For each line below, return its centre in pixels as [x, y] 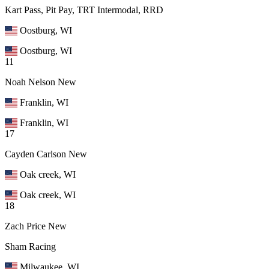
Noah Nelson [30, 82]
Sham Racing [30, 246]
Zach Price [25, 226]
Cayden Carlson [35, 154]
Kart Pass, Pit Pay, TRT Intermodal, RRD [84, 10]
